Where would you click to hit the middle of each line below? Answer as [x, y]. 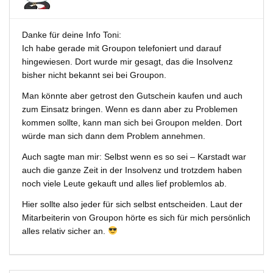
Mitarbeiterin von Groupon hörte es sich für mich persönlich [136, 218]
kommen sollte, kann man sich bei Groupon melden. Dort [132, 122]
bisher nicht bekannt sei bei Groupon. [94, 75]
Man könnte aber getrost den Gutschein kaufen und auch [132, 96]
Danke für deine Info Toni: [72, 35]
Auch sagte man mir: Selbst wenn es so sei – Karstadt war [134, 157]
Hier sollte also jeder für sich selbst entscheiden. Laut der [132, 204]
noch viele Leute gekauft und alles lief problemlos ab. [124, 183]
